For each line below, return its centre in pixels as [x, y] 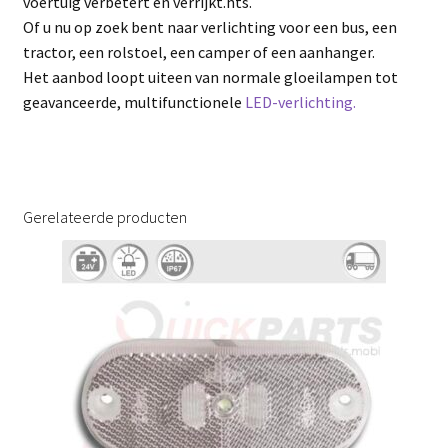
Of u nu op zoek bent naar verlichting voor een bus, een [209, 27]
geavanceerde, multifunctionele [133, 102]
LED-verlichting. [300, 102]
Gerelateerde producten [104, 216]
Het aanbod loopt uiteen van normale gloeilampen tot [210, 77]
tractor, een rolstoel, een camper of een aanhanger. [198, 52]
